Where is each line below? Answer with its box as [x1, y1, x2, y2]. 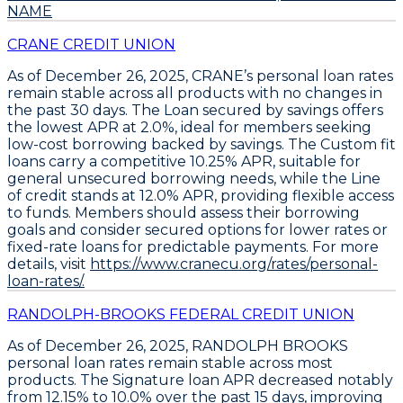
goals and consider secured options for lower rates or [7, 220, 388, 238]
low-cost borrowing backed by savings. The [7, 135, 320, 153]
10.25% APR [190, 152, 273, 170]
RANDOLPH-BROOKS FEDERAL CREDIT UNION [7, 305, 354, 323]
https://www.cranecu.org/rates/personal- [90, 255, 378, 273]
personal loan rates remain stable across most [7, 354, 333, 372]
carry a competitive [45, 152, 190, 170]
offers [338, 101, 383, 119]
